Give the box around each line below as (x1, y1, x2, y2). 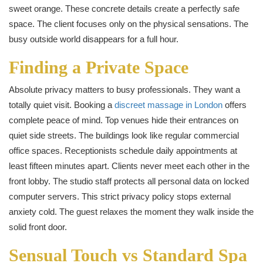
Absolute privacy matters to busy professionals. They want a (9, 84, 240, 95)
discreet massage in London (114, 99, 222, 110)
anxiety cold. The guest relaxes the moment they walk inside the (9, 206, 254, 217)
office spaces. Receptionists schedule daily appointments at (9, 145, 237, 156)
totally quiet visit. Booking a (9, 99, 114, 110)
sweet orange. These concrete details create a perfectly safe (9, 3, 240, 14)
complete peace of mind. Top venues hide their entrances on (9, 114, 238, 125)
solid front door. (9, 221, 67, 232)
